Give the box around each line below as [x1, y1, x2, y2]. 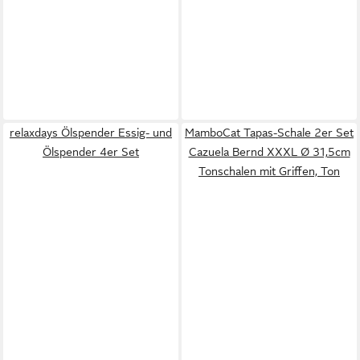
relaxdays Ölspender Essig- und [10, 126, 172, 139]
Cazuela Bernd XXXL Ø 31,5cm [188, 145, 350, 158]
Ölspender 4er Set [43, 145, 139, 158]
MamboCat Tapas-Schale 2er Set [185, 126, 354, 139]
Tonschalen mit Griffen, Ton [198, 165, 340, 178]
